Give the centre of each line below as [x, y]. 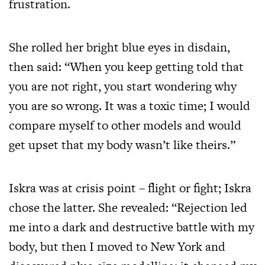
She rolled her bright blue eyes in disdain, [119, 47]
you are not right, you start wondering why [123, 86]
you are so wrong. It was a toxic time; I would [130, 105]
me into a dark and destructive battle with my [132, 227]
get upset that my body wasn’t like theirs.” [122, 144]
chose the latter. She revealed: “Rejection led [128, 207]
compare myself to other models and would [125, 125]
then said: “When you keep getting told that [126, 66]
